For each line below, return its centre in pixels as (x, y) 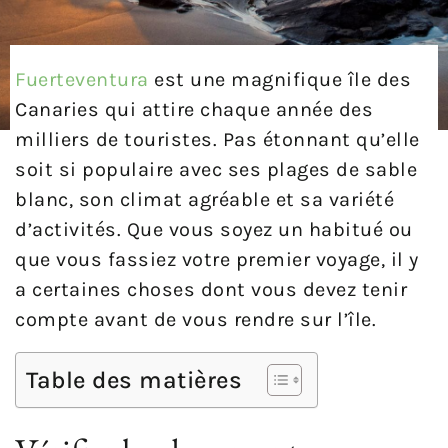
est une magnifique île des (279, 80)
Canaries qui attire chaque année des (194, 110)
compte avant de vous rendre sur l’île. (195, 320)
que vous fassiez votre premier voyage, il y (217, 260)
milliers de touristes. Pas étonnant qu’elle (217, 140)
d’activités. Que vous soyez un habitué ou (214, 230)
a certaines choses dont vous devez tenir (211, 290)
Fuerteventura (82, 80)
